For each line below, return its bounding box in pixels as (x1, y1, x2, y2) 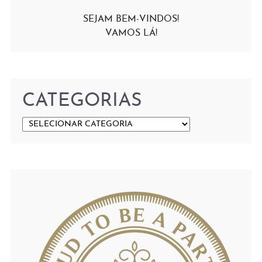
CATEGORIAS (22, 92, 142, 111)
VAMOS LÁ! (105, 29, 157, 39)
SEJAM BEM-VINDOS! (83, 15, 179, 25)
